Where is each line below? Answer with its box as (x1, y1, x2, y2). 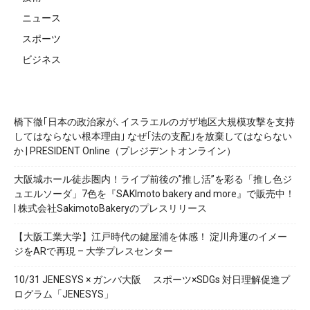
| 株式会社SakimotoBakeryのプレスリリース (14, 203, 207, 214)
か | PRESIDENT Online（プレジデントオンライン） (14, 145, 236, 156)
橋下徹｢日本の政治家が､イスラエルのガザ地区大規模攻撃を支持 (14, 116, 295, 127)
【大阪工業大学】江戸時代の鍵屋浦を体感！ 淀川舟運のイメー (14, 231, 287, 242)
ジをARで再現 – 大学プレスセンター (14, 246, 173, 257)
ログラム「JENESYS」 (14, 289, 113, 300)
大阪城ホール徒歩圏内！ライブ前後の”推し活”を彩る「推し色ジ (14, 174, 292, 185)
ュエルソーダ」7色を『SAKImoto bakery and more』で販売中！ (14, 188, 295, 199)
